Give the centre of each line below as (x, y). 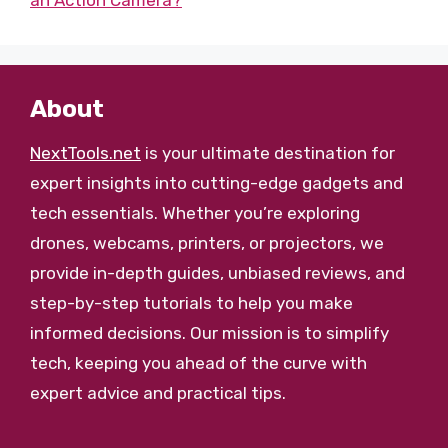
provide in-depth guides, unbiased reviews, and (217, 273)
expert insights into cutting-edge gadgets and (216, 183)
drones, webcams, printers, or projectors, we (207, 243)
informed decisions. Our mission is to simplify (209, 333)
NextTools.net (85, 153)
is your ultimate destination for (268, 153)
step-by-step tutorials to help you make (191, 303)
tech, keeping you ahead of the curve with (198, 363)
